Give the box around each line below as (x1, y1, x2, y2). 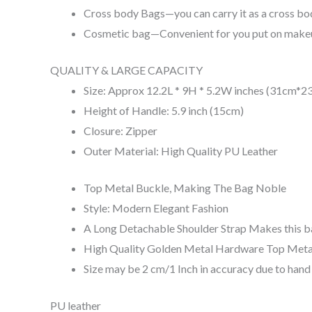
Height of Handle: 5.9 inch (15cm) (84, 104, 244, 118)
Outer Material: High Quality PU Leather (84, 144, 278, 158)
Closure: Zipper (84, 124, 157, 138)
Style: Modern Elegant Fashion (84, 201, 228, 215)
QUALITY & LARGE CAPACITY (50, 63, 203, 77)
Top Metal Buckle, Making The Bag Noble (84, 181, 286, 195)
